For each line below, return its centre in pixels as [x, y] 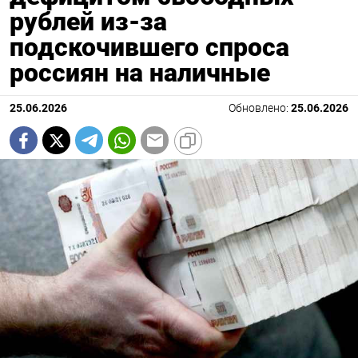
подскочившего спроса [149, 48]
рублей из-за [88, 22]
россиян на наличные [140, 73]
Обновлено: [260, 109]
